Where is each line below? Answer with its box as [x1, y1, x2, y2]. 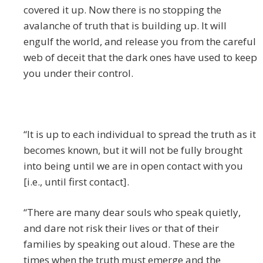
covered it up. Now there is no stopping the [23, 3, 221, 17]
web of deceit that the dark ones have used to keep [23, 50, 257, 65]
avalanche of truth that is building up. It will [23, 19, 227, 33]
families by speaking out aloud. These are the [23, 237, 235, 251]
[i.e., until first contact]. [23, 175, 129, 189]
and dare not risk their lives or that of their [23, 221, 219, 235]
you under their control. [23, 66, 133, 80]
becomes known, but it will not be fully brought [23, 143, 242, 157]
